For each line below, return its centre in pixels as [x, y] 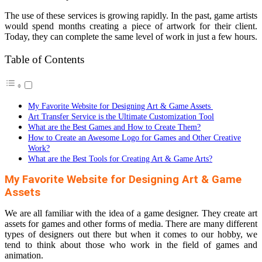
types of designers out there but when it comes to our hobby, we [131, 235]
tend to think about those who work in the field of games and [131, 245]
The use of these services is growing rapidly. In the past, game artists [131, 15]
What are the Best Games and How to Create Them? [114, 127]
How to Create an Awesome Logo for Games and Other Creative [135, 138]
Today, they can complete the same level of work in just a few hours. [131, 37]
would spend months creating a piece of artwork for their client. [131, 26]
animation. [24, 256]
